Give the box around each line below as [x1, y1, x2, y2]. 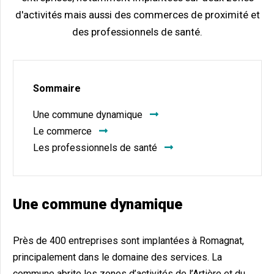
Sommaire [33, 83, 81, 94]
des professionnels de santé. [72, 26, 202, 38]
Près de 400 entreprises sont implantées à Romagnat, [13, 235, 244, 246]
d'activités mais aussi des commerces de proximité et [15, 9, 260, 21]
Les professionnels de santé [33, 142, 157, 154]
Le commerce [33, 125, 92, 137]
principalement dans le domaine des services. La [13, 251, 222, 263]
